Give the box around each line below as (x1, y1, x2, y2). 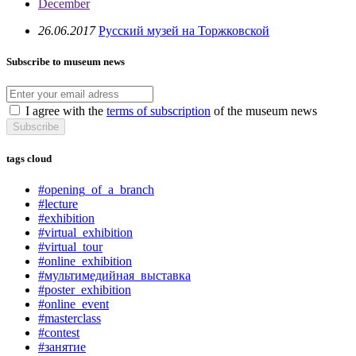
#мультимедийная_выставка (38, 269, 191, 283)
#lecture (38, 197, 78, 211)
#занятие (38, 340, 86, 354)
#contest (38, 326, 79, 340)
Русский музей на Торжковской (99, 23, 269, 37)
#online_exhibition (38, 254, 132, 269)
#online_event (38, 297, 109, 311)
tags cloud (6, 153, 52, 165)
